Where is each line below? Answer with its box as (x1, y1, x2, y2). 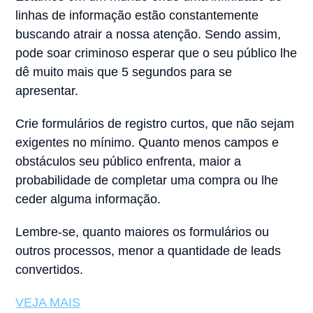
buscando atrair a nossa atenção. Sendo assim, (15, 27, 282, 42)
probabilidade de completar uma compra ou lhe (15, 173, 279, 188)
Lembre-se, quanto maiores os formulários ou (15, 225, 270, 240)
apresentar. (15, 84, 79, 99)
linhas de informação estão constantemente (15, 8, 259, 23)
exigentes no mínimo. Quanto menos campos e (15, 136, 279, 150)
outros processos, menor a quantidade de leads (15, 244, 282, 259)
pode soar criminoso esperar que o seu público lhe (15, 46, 298, 61)
